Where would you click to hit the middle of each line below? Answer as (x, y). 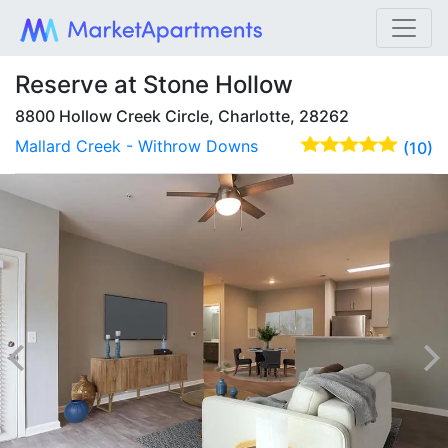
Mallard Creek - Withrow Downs (136, 146)
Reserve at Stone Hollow (154, 84)
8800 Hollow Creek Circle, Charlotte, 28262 (182, 116)
